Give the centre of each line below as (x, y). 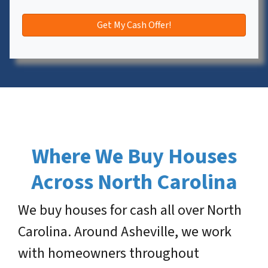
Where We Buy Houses (134, 156)
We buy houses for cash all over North (130, 210)
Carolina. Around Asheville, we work (125, 232)
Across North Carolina (134, 182)
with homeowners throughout (109, 253)
